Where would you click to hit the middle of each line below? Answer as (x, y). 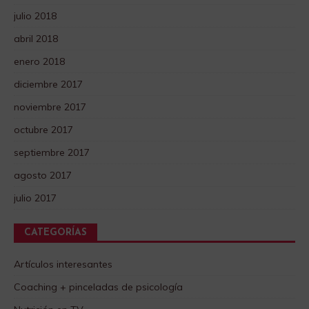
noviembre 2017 (50, 107)
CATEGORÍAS (56, 233)
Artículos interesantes (63, 265)
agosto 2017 (43, 176)
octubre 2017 (43, 130)
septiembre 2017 (52, 153)
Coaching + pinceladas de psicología (98, 287)
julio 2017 (35, 198)
